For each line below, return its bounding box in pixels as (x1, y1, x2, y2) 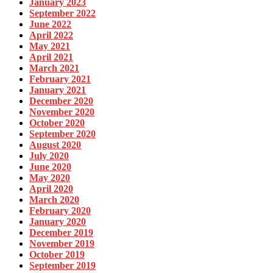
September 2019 (29, 260, 96, 271)
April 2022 (29, 29, 73, 40)
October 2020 (29, 117, 85, 128)
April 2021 (29, 51, 73, 62)
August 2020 (29, 139, 81, 150)
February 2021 (29, 73, 91, 84)
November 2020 (29, 106, 94, 117)
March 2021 (29, 62, 79, 73)
